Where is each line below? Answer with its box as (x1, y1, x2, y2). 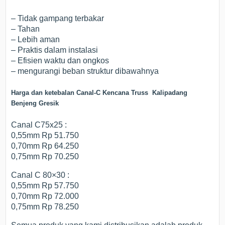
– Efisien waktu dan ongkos (11, 56, 109, 65)
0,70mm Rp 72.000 (11, 192, 79, 201)
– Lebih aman (11, 35, 60, 44)
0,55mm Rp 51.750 (11, 131, 79, 140)
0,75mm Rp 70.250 (11, 152, 79, 161)
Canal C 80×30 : (11, 171, 70, 180)
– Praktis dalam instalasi (11, 46, 98, 55)
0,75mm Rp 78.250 (11, 202, 79, 211)
